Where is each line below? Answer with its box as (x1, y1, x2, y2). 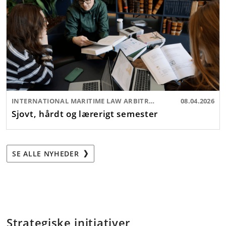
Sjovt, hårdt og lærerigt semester (12, 107, 158, 120)
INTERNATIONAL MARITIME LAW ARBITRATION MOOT (149, 96, 155, 105)
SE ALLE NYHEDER (12, 148, 82, 158)
